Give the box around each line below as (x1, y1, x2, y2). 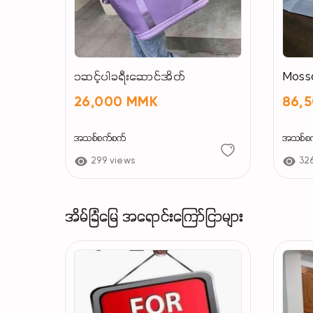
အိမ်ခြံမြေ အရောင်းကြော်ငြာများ (65, 208, 244, 226)
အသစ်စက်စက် (74, 132, 126, 145)
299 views (91, 156, 136, 166)
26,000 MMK (74, 95, 158, 110)
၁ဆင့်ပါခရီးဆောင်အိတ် (74, 70, 185, 85)
